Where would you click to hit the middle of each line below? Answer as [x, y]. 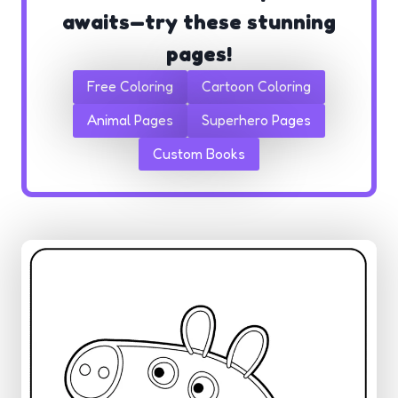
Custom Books [199, 154]
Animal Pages [130, 120]
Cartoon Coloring [256, 87]
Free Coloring [130, 87]
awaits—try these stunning [199, 22]
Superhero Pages [256, 120]
